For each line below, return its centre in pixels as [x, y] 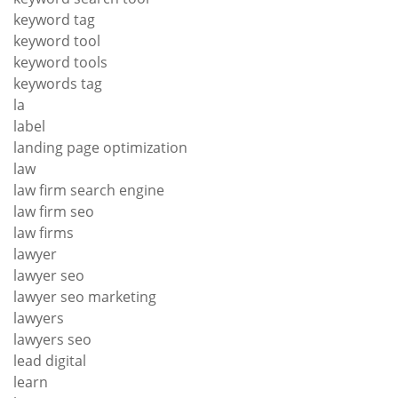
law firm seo [54, 211]
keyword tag [54, 19]
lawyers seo [52, 339]
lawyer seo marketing [85, 296]
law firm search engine [89, 190]
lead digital [50, 360]
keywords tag [58, 83]
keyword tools [60, 62]
